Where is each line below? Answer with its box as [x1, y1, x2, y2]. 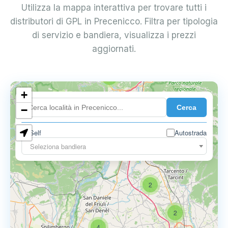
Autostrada [174, 128, 207, 137]
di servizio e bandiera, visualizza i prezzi [32, 30, 196, 40]
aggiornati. [92, 44, 136, 54]
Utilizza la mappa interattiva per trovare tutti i [21, 3, 207, 13]
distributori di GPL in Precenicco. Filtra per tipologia [10, 16, 218, 26]
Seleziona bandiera [30, 141, 87, 151]
